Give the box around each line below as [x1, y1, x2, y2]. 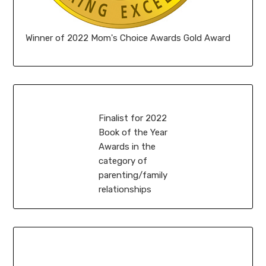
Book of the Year [99, 127, 167, 138]
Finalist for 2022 [99, 113, 167, 124]
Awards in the [99, 141, 156, 153]
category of [99, 156, 147, 167]
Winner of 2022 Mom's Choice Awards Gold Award [26, 33, 231, 44]
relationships [99, 184, 151, 195]
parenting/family [99, 170, 167, 181]
